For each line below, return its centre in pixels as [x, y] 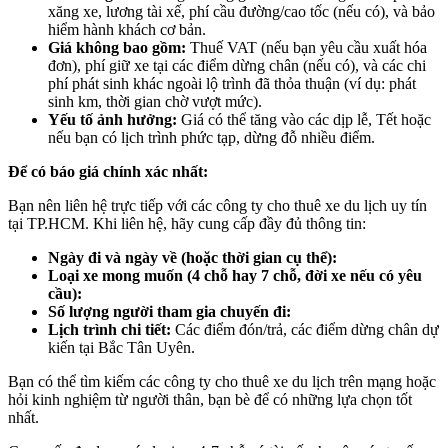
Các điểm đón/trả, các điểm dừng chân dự [305, 330]
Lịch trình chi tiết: [109, 330]
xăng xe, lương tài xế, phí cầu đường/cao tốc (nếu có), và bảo [241, 12]
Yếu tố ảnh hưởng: [112, 120]
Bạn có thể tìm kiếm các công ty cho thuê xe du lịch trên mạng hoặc [222, 382]
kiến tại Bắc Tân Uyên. [121, 348]
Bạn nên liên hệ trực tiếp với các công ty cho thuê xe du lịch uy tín [217, 206]
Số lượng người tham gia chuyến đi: [169, 312]
